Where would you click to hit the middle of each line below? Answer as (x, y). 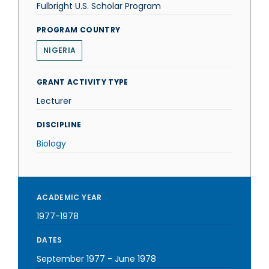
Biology (51, 144)
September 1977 (71, 259)
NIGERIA (60, 50)
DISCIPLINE (59, 125)
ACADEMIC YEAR (69, 197)
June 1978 (135, 259)
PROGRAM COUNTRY (79, 30)
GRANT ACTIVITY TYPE (83, 82)
